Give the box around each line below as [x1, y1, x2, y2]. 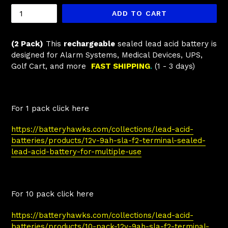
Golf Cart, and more [11, 62, 86, 71]
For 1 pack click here [11, 103, 89, 113]
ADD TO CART [111, 9, 167, 17]
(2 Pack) [11, 39, 43, 48]
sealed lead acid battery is [115, 39, 217, 48]
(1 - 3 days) [155, 62, 197, 71]
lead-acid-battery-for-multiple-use [11, 147, 141, 157]
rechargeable [64, 39, 115, 48]
